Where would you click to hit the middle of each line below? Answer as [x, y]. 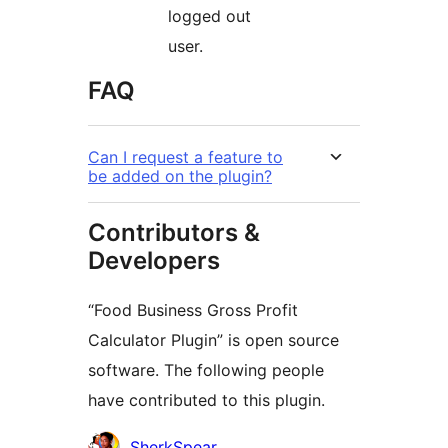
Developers [154, 261]
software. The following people [206, 370]
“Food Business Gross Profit [193, 310]
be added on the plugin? [180, 176]
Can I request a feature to [185, 157]
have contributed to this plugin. [206, 400]
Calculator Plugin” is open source [213, 340]
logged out [209, 16]
